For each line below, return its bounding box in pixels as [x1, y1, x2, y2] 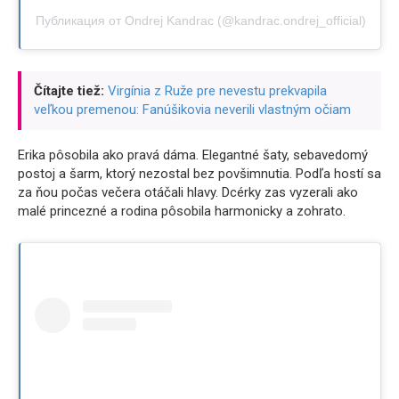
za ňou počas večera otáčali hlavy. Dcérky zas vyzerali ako [18, 183, 358, 200]
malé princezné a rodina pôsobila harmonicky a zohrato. [18, 202, 346, 219]
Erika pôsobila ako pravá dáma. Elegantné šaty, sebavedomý [18, 146, 368, 163]
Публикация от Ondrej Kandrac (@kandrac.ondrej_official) [35, 12, 366, 28]
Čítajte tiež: [34, 82, 104, 99]
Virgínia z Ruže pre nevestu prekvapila [108, 82, 327, 99]
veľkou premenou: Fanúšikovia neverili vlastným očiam [34, 101, 351, 118]
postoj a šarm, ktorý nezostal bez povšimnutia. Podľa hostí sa [18, 165, 381, 182]
